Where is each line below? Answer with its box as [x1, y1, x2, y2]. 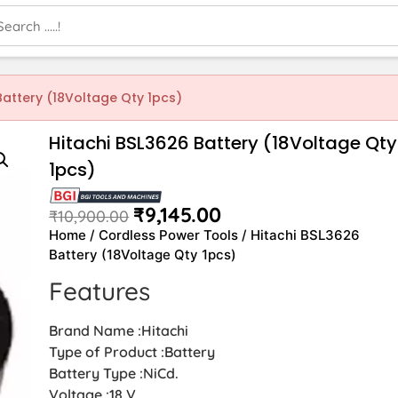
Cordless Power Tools [99, 226, 239, 243]
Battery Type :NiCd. [49, 363, 179, 382]
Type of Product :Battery [49, 342, 216, 361]
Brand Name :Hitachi [49, 321, 189, 339]
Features [49, 275, 151, 306]
